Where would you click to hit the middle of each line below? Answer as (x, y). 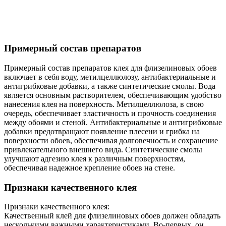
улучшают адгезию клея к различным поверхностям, (95, 159)
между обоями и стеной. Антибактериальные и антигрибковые (113, 122)
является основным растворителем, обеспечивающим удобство (113, 95)
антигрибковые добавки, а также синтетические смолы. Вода (110, 86)
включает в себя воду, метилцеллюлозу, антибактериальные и (110, 77)
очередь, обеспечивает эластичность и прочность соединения (110, 113)
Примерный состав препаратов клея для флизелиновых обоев (110, 68)
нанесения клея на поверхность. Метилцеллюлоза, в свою (104, 104)
